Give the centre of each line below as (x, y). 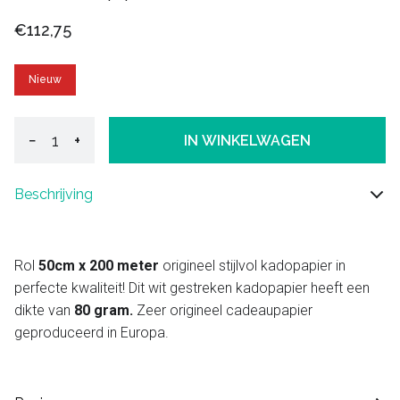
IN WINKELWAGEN (247, 140)
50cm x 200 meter (99, 266)
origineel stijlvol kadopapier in (252, 266)
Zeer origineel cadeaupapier (225, 311)
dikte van (44, 311)
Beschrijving (54, 195)
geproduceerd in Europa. (92, 333)
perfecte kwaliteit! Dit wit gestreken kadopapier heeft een (192, 288)
